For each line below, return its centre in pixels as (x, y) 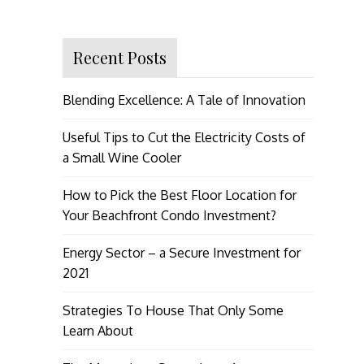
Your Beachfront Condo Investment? (169, 215)
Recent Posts (119, 57)
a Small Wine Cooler (121, 157)
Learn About (97, 330)
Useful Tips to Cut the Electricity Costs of (184, 137)
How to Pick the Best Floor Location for (179, 195)
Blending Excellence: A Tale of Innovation (184, 100)
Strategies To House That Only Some (173, 310)
